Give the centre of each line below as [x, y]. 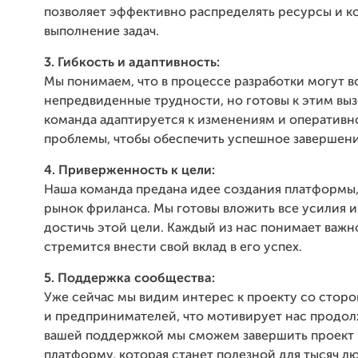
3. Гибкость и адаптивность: [132, 63]
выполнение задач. [101, 32]
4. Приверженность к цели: [129, 171]
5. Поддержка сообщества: [129, 278]
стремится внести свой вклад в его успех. [173, 247]
